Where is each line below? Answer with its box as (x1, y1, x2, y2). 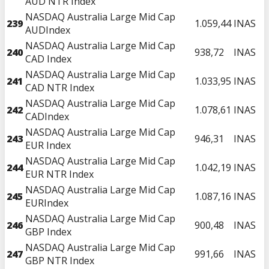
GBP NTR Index (25, 253, 94, 267)
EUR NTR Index (25, 167, 94, 181)
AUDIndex (25, 23, 70, 37)
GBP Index (25, 225, 71, 238)
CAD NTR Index (25, 80, 94, 94)
